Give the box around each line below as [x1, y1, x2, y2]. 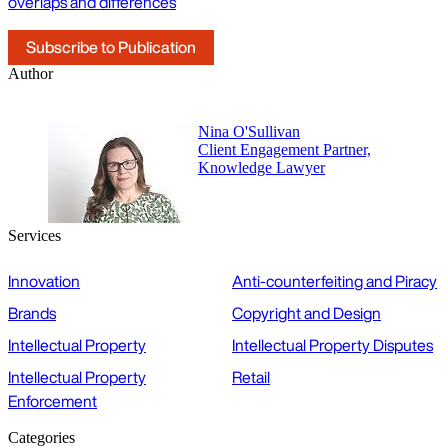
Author [8, 65, 53, 83]
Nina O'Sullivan [198, 123, 300, 141]
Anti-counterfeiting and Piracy [232, 269, 437, 294]
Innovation [8, 269, 80, 294]
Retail [232, 365, 270, 390]
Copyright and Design [232, 301, 381, 326]
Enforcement [8, 389, 97, 414]
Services [8, 227, 61, 245]
